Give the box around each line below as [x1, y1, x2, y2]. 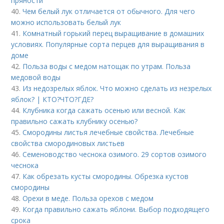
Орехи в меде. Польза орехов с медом [22, 193, 154, 203]
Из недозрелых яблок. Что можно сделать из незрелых [22, 83, 212, 93]
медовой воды [11, 72, 61, 82]
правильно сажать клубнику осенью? [11, 116, 138, 126]
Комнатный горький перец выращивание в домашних [22, 28, 204, 38]
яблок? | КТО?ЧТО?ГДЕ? [11, 94, 94, 104]
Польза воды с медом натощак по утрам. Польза [22, 61, 191, 71]
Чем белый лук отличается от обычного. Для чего [22, 6, 195, 16]
